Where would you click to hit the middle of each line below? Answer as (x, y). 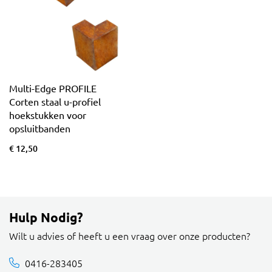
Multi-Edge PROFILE (53, 88)
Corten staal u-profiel (55, 101)
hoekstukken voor (48, 114)
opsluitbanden (40, 128)
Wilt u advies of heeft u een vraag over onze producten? (130, 235)
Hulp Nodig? (46, 217)
